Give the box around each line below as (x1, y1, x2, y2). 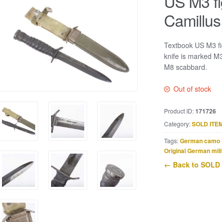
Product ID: (164, 107, 195, 115)
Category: (164, 119, 192, 128)
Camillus (164, 9, 221, 31)
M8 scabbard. (164, 61, 207, 72)
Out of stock (173, 84, 212, 94)
